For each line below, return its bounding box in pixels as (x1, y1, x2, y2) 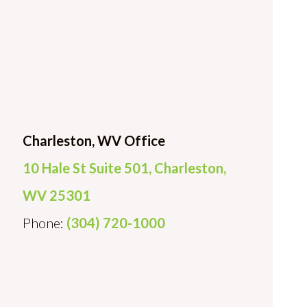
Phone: (23, 214, 66, 231)
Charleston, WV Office (23, 132, 165, 149)
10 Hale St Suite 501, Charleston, (23, 160, 226, 176)
